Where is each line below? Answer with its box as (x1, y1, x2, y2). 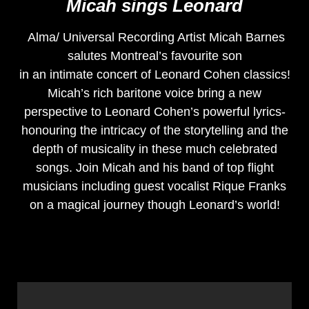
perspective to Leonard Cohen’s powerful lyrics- (23, 105, 286, 119)
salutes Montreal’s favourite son (67, 49, 242, 63)
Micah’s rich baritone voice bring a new (48, 86, 261, 101)
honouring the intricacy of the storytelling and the (21, 123, 288, 138)
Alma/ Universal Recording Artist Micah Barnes (24, 30, 285, 45)
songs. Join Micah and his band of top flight (35, 161, 274, 175)
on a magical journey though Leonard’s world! (29, 198, 280, 212)
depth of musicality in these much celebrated (32, 142, 277, 157)
